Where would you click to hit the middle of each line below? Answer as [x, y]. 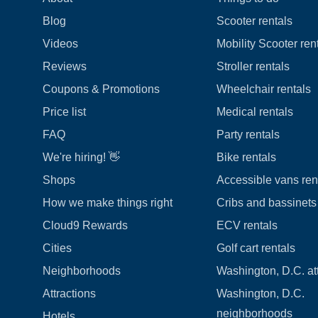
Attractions [69, 294]
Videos [60, 44]
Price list [64, 112]
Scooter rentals [254, 21]
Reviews [65, 66]
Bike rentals [246, 157]
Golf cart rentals [256, 248]
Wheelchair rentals [263, 89]
